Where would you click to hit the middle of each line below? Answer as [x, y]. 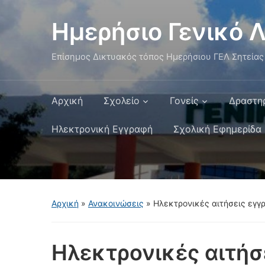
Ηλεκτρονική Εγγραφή [102, 129]
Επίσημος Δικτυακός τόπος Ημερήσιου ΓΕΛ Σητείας [158, 57]
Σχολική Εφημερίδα [217, 129]
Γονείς [184, 101]
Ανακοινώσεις [116, 203]
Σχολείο [122, 101]
